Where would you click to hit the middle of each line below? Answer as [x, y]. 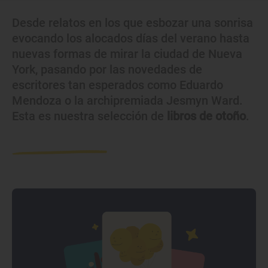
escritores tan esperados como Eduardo [118, 85]
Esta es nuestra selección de [89, 116]
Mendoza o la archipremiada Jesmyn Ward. [127, 100]
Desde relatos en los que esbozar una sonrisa [133, 23]
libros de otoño [206, 116]
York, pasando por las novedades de [107, 69]
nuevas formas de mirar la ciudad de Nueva [127, 54]
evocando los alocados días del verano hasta [131, 38]
